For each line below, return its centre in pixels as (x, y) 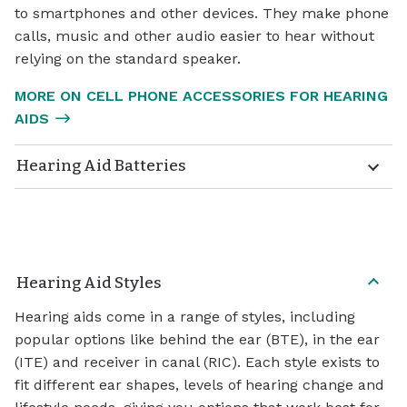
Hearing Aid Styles (89, 283)
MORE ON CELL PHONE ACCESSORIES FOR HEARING (201, 95)
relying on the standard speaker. (128, 58)
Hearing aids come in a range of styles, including (185, 316)
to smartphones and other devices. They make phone (202, 13)
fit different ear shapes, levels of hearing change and (199, 384)
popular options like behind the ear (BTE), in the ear (197, 339)
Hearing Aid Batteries (101, 166)
